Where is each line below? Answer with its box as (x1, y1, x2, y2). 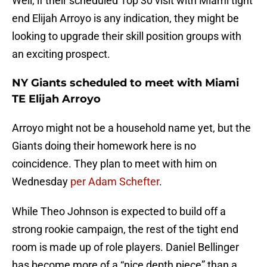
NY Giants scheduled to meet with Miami (12, 76, 239, 90)
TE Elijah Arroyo (12, 92, 101, 106)
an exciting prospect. (12, 48, 110, 61)
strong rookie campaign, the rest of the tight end (12, 223, 238, 236)
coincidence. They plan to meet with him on (12, 157, 217, 170)
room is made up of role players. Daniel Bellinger (12, 241, 239, 254)
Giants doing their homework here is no (12, 139, 196, 153)
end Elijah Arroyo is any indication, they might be (12, 12, 239, 25)
